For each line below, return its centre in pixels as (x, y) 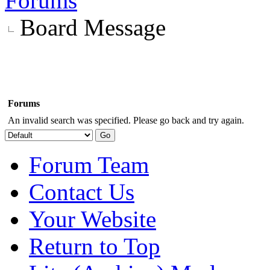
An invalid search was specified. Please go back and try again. (126, 120)
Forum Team (89, 165)
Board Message (93, 27)
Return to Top (95, 246)
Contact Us (82, 192)
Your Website (93, 219)
